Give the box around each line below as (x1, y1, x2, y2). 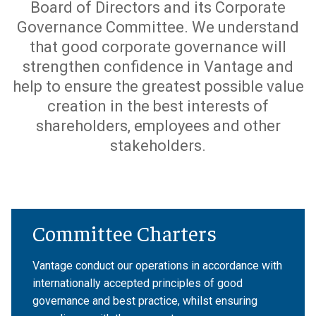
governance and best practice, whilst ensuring (32, 294, 257, 308)
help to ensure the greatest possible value (12, 78, 304, 96)
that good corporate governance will (30, 38, 286, 56)
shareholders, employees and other (35, 117, 281, 135)
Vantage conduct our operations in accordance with (32, 259, 282, 273)
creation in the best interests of (47, 97, 269, 116)
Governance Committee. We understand (17, 18, 299, 37)
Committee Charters (32, 219, 217, 247)
